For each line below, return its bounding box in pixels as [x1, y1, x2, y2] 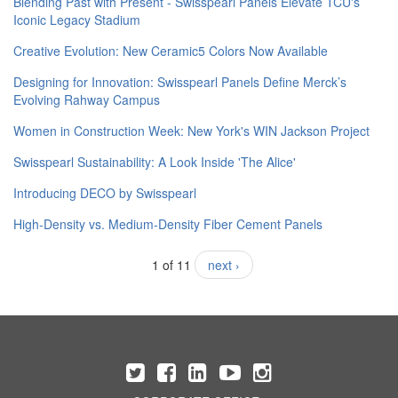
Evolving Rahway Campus [13, 91, 160, 109]
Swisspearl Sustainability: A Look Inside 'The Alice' [13, 153, 296, 171]
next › [208, 256, 240, 275]
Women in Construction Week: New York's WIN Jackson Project [13, 122, 370, 140]
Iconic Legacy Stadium [13, 11, 140, 29]
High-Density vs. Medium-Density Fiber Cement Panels [13, 215, 322, 234]
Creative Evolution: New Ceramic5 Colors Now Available [13, 42, 328, 60]
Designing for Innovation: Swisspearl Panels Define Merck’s [13, 73, 346, 92]
